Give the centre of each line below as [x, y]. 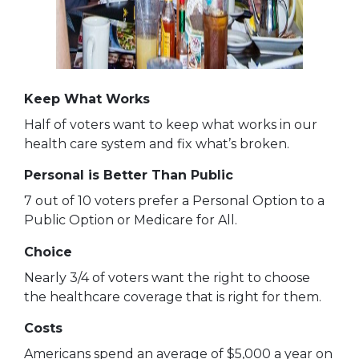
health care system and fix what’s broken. [156, 143]
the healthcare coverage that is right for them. [172, 296]
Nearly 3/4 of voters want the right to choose [167, 277]
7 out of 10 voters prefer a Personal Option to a [174, 201]
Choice [48, 252]
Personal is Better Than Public [128, 175]
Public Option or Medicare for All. [130, 220]
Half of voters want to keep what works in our [170, 124]
